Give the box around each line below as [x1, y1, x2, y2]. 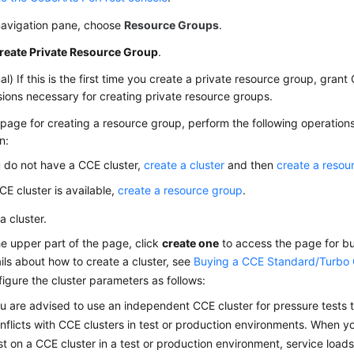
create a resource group [118, 183, 243, 197]
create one [162, 235, 220, 250]
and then [224, 157, 277, 171]
